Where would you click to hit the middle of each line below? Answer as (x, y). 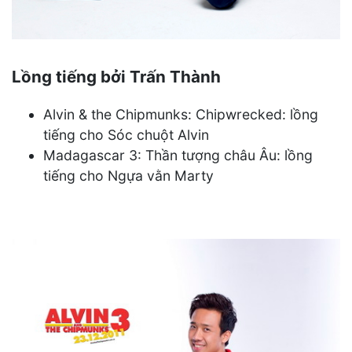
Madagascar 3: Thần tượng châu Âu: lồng (178, 156)
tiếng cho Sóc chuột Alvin (126, 135)
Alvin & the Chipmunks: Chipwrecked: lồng (181, 115)
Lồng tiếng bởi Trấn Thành (116, 76)
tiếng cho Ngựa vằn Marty (128, 176)
